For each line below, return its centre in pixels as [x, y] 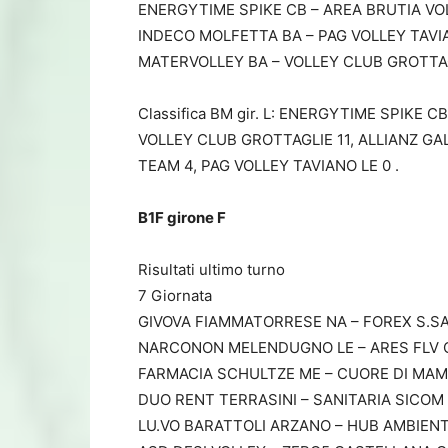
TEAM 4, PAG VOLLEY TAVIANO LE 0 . [268, 165]
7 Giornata [175, 295]
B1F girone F [182, 217]
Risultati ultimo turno [211, 269]
